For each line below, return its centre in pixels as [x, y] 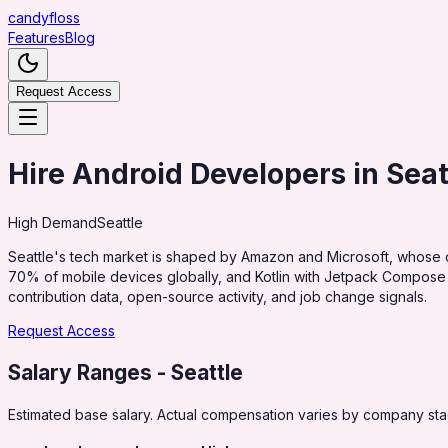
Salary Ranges [80, 372]
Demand [67, 222]
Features [36, 37]
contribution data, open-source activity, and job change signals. [217, 296]
